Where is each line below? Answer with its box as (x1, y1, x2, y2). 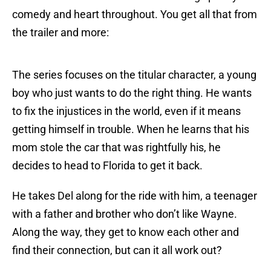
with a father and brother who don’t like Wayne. (12, 207, 237, 221)
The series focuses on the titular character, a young (12, 68, 256, 82)
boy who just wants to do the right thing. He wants (12, 87, 252, 100)
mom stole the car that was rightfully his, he (12, 141, 221, 154)
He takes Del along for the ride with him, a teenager (12, 189, 257, 203)
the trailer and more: (12, 26, 109, 39)
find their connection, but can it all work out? (12, 244, 222, 257)
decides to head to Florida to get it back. (12, 159, 203, 172)
